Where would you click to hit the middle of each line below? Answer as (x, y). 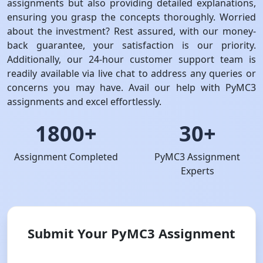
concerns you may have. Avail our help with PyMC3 (131, 87)
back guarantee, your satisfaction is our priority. (131, 45)
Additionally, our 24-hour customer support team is (131, 59)
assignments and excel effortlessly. (84, 102)
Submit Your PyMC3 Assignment (131, 233)
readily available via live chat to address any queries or (131, 73)
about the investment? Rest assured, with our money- (131, 31)
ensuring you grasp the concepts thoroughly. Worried (131, 17)
